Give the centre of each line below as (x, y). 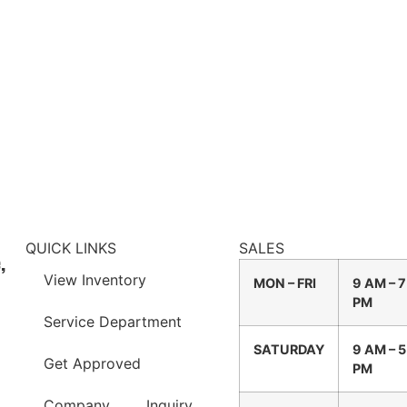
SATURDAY (288, 349)
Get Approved (93, 363)
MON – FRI (284, 283)
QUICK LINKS (71, 248)
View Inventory (95, 279)
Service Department (113, 321)
